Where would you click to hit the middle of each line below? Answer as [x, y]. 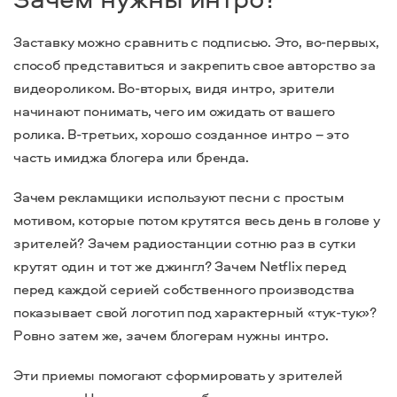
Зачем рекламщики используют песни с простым [179, 196]
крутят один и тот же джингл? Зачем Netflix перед [180, 265]
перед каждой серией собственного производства [184, 288]
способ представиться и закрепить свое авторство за [195, 64]
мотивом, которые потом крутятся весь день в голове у [197, 219]
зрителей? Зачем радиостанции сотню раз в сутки [185, 242]
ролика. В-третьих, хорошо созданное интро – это [181, 133]
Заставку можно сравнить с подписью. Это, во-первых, [196, 41]
